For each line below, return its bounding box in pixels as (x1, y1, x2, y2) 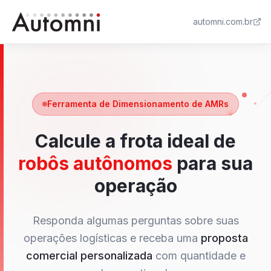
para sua (172, 152, 253, 174)
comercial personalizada (25, 249, 152, 262)
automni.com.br (193, 16, 253, 27)
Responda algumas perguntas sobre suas (32, 214, 239, 227)
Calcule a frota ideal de (35, 130, 236, 152)
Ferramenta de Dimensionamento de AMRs (47, 99, 229, 109)
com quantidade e (152, 249, 246, 262)
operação (94, 175, 177, 197)
